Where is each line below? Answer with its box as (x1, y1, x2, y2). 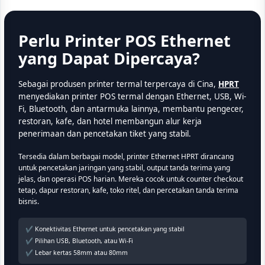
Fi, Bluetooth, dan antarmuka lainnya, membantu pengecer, (18, 104, 244, 115)
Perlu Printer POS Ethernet (18, 30, 231, 52)
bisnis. (18, 196, 39, 207)
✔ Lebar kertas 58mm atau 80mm (25, 248, 128, 257)
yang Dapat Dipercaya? (18, 47, 200, 70)
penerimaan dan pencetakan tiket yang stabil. (18, 128, 191, 140)
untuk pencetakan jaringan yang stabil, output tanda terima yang (18, 163, 230, 173)
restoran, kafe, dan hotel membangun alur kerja (18, 116, 202, 127)
